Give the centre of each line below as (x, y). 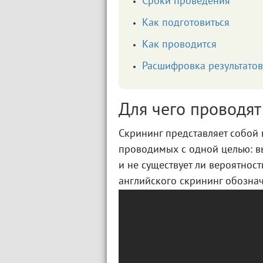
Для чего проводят (190, 111)
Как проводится (179, 45)
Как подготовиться (186, 23)
